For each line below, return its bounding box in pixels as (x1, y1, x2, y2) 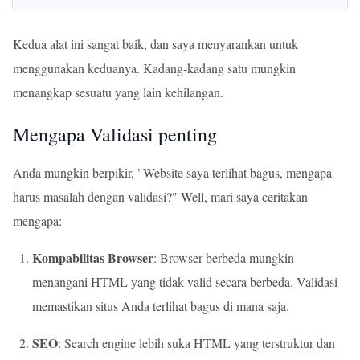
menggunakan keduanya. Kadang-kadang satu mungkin (13, 59, 296, 76)
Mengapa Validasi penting (13, 121, 217, 147)
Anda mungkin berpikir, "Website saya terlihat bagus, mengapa (13, 164, 332, 181)
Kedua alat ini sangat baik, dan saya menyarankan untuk (13, 35, 298, 52)
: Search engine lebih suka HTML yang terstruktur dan (58, 334, 335, 351)
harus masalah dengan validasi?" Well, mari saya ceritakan (13, 188, 308, 205)
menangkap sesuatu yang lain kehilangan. (13, 84, 223, 100)
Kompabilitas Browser (32, 248, 153, 267)
